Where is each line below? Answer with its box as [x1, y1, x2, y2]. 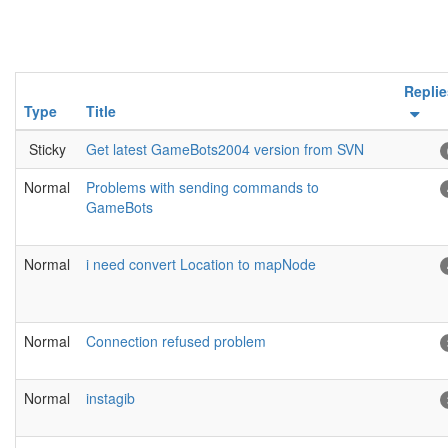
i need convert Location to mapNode [86, 254, 316, 275]
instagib [86, 388, 135, 409]
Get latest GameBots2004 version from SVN [86, 139, 364, 160]
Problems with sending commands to [86, 177, 319, 198]
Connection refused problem [86, 331, 266, 352]
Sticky [28, 139, 66, 160]
